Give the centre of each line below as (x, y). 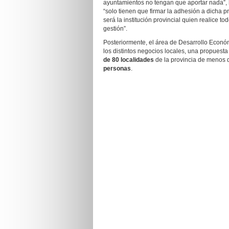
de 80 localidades (129, 60)
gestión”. (115, 29)
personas (117, 68)
